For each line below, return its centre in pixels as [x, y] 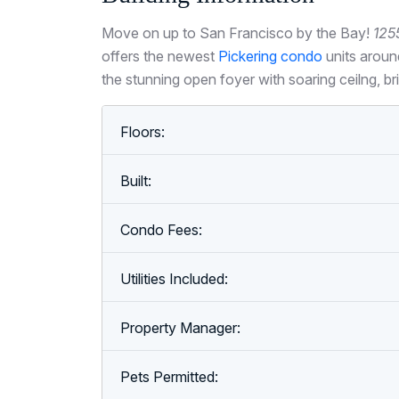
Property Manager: [180, 328]
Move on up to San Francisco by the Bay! [237, 33]
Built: [136, 181]
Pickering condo [270, 56]
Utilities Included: [174, 279]
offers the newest [160, 56]
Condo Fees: [161, 230]
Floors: [142, 132]
